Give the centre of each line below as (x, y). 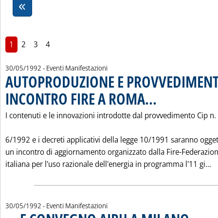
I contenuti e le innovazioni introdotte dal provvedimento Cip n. (111, 115)
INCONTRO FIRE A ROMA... (81, 99)
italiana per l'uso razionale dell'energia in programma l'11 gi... (108, 164)
